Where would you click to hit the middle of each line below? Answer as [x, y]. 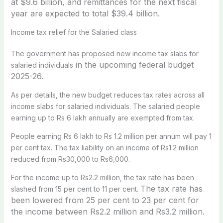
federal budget [166, 64]
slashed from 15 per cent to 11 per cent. [75, 189]
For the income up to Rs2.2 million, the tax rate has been [102, 177]
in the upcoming [106, 64]
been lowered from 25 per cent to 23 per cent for [105, 200]
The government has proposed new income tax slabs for [105, 53]
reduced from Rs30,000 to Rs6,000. [70, 159]
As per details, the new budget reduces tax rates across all [108, 95]
